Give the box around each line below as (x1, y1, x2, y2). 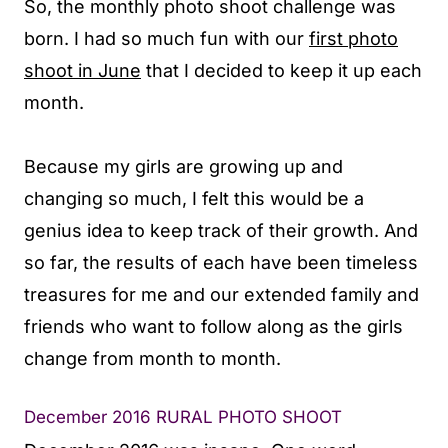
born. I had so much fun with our (24, 27, 304, 49)
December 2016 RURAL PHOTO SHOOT (24, 406, 342, 427)
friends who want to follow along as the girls (24, 315, 403, 337)
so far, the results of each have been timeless (24, 251, 418, 273)
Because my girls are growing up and (24, 155, 343, 177)
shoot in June (24, 59, 141, 81)
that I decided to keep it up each (146, 59, 422, 81)
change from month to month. (24, 347, 286, 369)
